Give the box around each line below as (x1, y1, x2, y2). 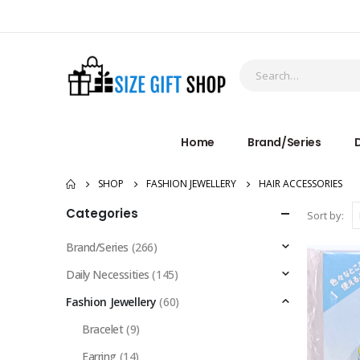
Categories (66, 204, 138, 222)
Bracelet (82, 321, 124, 337)
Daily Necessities (66, 266, 149, 282)
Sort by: (307, 207, 344, 223)
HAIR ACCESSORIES (259, 176, 342, 190)
